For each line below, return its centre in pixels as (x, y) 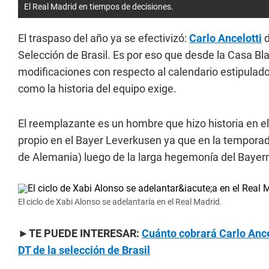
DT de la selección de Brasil (84, 250)
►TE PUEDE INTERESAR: (80, 233)
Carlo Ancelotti (225, 38)
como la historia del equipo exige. (97, 89)
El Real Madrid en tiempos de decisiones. (99, 7)
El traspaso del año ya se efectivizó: (104, 38)
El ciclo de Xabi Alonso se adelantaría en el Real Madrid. (120, 202)
